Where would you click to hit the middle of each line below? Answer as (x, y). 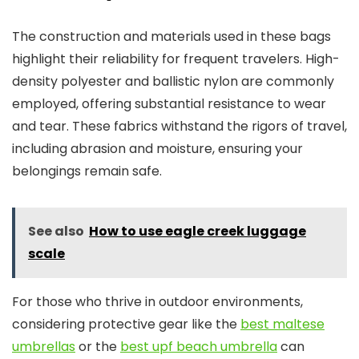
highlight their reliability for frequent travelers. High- (176, 59)
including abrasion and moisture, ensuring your (157, 149)
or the (98, 347)
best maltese (282, 324)
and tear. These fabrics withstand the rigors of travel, (179, 126)
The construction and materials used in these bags (171, 36)
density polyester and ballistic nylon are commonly (173, 81)
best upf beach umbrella (199, 347)
